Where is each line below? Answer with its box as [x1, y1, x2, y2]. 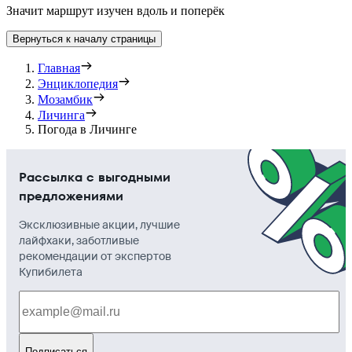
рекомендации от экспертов [19, 248, 171, 263]
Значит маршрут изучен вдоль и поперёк [6, 3, 225, 17]
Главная [38, 60, 80, 75]
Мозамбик [38, 92, 93, 106]
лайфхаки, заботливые [19, 233, 139, 247]
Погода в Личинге [38, 122, 137, 136]
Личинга [38, 108, 85, 122]
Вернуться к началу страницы [13, 32, 156, 45]
